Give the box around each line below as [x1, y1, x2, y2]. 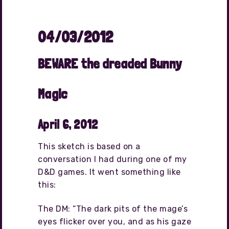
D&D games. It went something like [38, 167, 181, 177]
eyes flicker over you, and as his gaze [38, 217, 191, 227]
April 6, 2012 [38, 117, 98, 132]
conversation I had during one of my [38, 154, 187, 165]
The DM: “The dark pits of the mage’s [38, 204, 188, 214]
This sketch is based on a [38, 142, 141, 152]
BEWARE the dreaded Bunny [38, 55, 181, 72]
